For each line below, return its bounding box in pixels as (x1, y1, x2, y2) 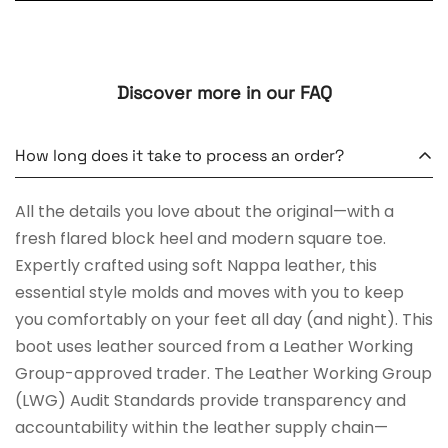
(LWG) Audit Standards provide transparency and (15, 389, 406, 412)
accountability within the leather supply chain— (15, 416, 388, 439)
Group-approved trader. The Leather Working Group (15, 362, 432, 385)
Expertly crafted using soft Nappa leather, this (15, 254, 377, 277)
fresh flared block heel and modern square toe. (15, 227, 386, 250)
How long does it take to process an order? (15, 145, 344, 166)
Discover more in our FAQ (116, 81, 332, 104)
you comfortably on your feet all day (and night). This (15, 308, 433, 331)
